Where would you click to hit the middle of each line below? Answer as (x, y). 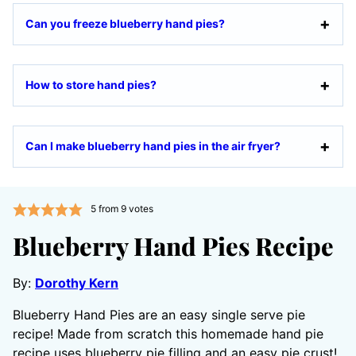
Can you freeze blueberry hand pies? (125, 24)
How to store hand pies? (92, 85)
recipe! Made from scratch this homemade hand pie (168, 334)
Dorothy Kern (77, 283)
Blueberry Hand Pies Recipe (173, 246)
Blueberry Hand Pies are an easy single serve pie (159, 315)
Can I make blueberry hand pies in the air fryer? (153, 146)
